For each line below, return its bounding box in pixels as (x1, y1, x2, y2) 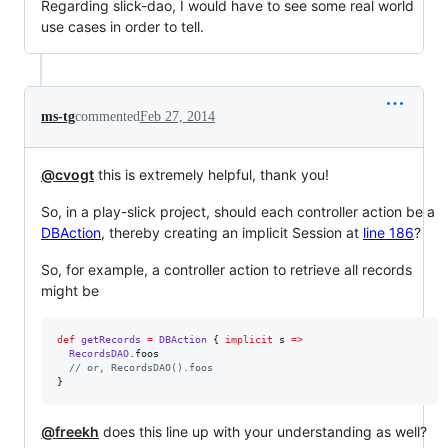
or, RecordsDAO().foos (81, 362, 213, 373)
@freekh (41, 423, 99, 440)
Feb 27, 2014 (140, 109, 215, 124)
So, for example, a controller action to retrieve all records (41, 261, 412, 278)
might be (41, 282, 99, 299)
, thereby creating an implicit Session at (101, 224, 363, 241)
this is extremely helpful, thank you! (94, 166, 329, 183)
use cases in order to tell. (41, 18, 204, 35)
